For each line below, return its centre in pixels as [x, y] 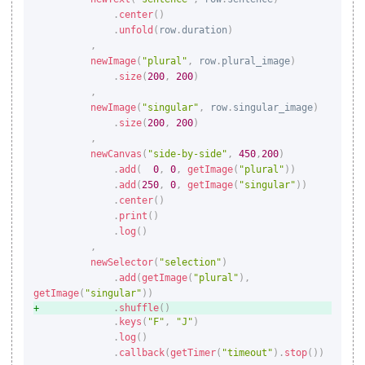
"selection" [190, 262]
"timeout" [247, 352]
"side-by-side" [187, 154]
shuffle [139, 308]
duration [204, 30]
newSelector [122, 262]
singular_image [273, 107]
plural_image [256, 61]
